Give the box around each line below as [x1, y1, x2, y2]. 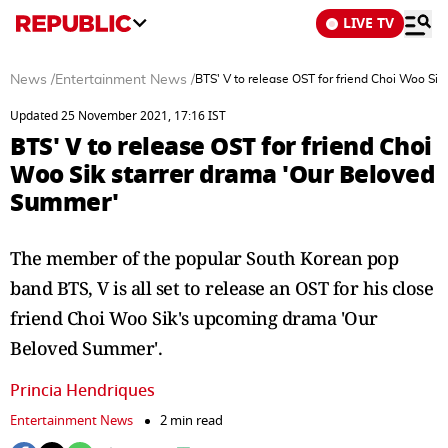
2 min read [160, 411, 223, 430]
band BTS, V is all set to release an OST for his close [10, 276, 433, 300]
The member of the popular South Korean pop [10, 246, 398, 270]
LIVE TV [343, 13, 394, 34]
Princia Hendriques [10, 379, 155, 403]
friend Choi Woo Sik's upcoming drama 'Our [10, 306, 378, 330]
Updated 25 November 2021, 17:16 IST [10, 107, 226, 125]
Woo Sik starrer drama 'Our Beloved [10, 156, 434, 193]
